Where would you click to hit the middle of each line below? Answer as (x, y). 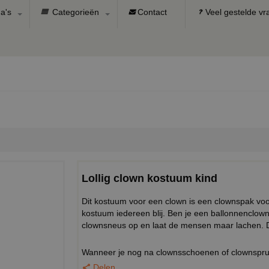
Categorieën (74, 12)
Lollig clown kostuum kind (150, 178)
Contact (152, 12)
